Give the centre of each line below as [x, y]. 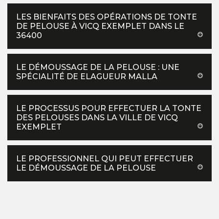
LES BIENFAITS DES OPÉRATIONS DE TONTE [107, 17]
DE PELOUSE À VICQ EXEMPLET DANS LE [100, 26]
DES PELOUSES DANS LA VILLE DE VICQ [97, 118]
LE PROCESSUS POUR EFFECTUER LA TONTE [109, 109]
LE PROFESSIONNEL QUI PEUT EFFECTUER [105, 159]
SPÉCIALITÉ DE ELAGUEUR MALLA [87, 77]
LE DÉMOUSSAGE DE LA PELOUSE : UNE [98, 67]
